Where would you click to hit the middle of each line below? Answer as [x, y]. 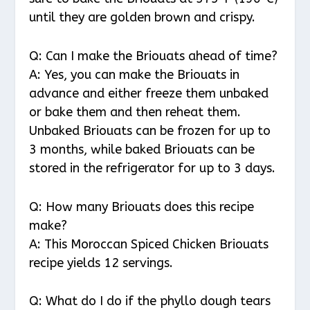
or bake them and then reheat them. [135, 112]
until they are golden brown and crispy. [143, 18]
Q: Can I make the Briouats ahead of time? [154, 56]
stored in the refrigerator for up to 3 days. [153, 168]
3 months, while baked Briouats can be [142, 149]
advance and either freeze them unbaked [149, 93]
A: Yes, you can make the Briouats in [135, 74]
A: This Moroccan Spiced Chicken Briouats [149, 244]
